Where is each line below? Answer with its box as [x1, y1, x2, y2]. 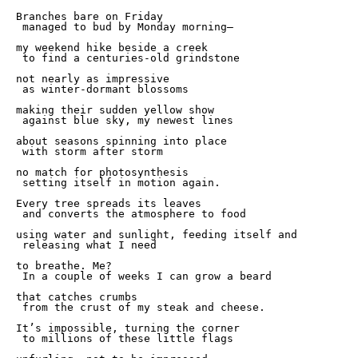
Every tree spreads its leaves [16, 197, 208, 209]
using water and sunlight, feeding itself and [16, 229, 297, 241]
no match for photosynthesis [16, 166, 195, 178]
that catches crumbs [16, 291, 144, 303]
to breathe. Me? [16, 260, 118, 272]
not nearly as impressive [16, 73, 176, 85]
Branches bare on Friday [16, 10, 169, 22]
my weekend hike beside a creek [16, 42, 214, 54]
